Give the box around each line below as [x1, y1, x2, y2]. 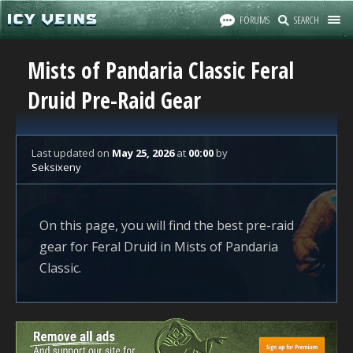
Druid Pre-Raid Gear [28, 85, 201, 115]
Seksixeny [32, 160, 81, 174]
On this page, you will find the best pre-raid [39, 217, 294, 234]
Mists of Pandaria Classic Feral [28, 55, 294, 85]
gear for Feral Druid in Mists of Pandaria [39, 238, 278, 255]
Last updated [32, 146, 97, 160]
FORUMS [240, 13, 269, 27]
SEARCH [294, 13, 319, 27]
